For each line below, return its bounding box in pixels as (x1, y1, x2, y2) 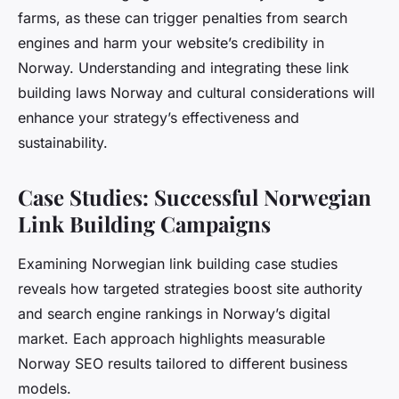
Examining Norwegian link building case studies (18, 255, 338, 273)
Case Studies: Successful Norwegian (18, 183, 371, 212)
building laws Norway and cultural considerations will (18, 84, 375, 102)
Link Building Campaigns (18, 209, 271, 239)
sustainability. (18, 134, 108, 152)
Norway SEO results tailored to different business (18, 354, 347, 373)
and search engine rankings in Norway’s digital (18, 305, 330, 323)
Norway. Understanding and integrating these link (18, 59, 349, 77)
